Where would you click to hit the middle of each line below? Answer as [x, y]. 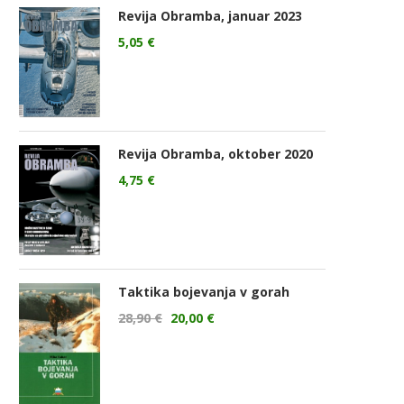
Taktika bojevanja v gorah [204, 292]
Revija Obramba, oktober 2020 [216, 153]
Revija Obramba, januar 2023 [210, 15]
